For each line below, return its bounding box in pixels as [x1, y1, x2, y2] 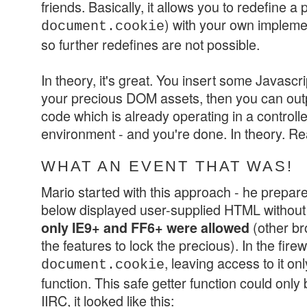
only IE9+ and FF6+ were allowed [41, 217, 249, 237]
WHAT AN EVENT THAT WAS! [41, 157, 293, 175]
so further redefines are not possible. [41, 34, 260, 55]
